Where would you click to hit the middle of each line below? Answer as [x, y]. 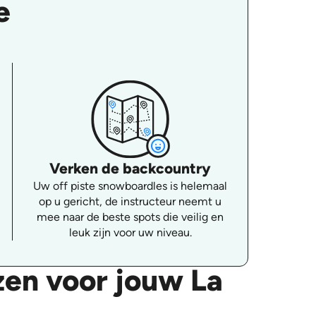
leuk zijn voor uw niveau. [130, 232]
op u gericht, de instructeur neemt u [130, 201]
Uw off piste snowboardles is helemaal [130, 186]
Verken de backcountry [130, 168]
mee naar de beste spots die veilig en [130, 217]
